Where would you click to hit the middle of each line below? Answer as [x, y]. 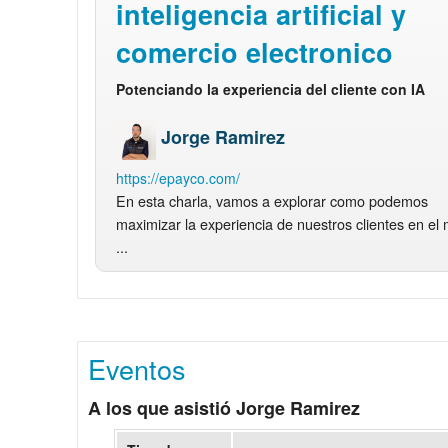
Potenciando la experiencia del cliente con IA [271, 88]
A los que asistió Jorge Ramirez [224, 407]
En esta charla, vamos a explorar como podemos [272, 200]
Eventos [137, 368]
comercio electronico [255, 51]
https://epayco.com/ [178, 177]
